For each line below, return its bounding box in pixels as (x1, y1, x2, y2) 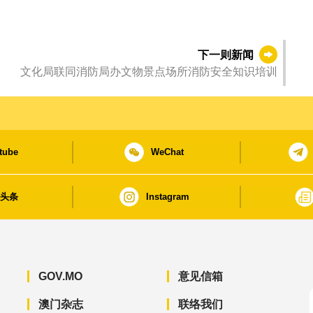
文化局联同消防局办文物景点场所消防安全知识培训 (20, 66, 277, 78)
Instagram (145, 191, 189, 203)
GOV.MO (38, 270, 82, 283)
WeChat (151, 147, 184, 158)
